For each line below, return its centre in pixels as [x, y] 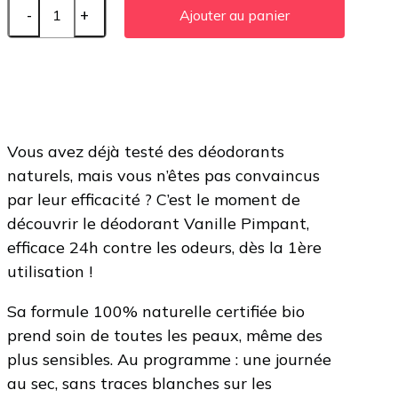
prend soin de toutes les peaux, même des [165, 336]
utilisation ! [50, 272]
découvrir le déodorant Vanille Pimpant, [158, 224]
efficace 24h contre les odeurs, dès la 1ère [164, 248]
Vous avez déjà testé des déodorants [146, 152]
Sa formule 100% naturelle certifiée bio [156, 312]
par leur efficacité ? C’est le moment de [154, 200]
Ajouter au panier [235, 16]
